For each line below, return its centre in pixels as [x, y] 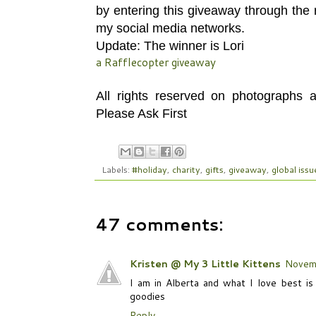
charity [186, 170]
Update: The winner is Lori [170, 45]
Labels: [117, 170]
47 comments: [159, 225]
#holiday [150, 170]
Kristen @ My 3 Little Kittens [205, 264]
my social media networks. [170, 28]
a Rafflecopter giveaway [156, 62]
